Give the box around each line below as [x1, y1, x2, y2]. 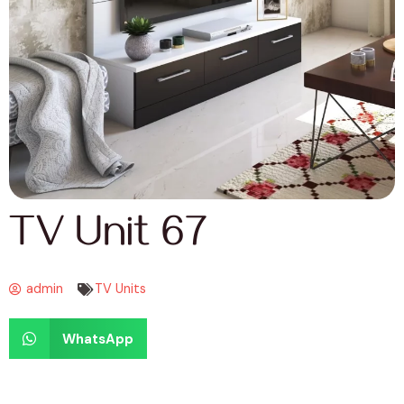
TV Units [95, 280, 146, 298]
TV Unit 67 [9, 213, 207, 266]
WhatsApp [61, 329, 133, 348]
